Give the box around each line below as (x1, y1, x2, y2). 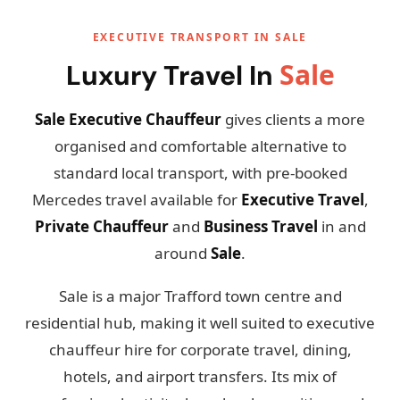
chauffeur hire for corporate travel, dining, (48, 339, 352, 360)
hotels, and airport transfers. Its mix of (63, 366, 337, 387)
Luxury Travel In (65, 58, 279, 93)
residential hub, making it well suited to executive (25, 312, 375, 333)
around (154, 243, 211, 263)
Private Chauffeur (34, 216, 169, 237)
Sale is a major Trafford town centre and (58, 286, 342, 306)
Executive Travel (240, 189, 364, 210)
